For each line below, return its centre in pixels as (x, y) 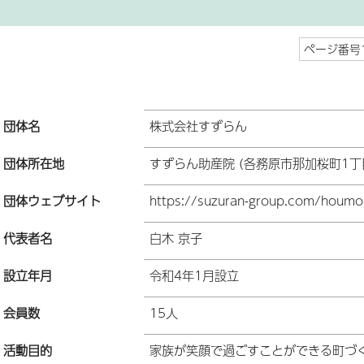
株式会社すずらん (198, 125)
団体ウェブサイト (52, 200)
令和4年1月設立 (194, 275)
